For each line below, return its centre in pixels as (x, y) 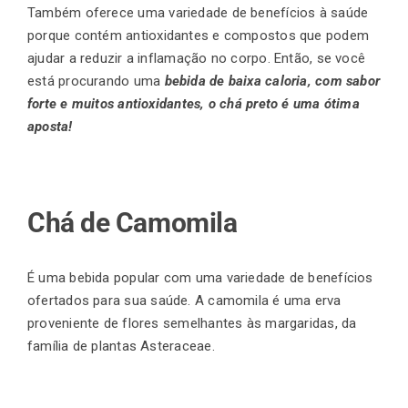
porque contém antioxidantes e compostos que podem (199, 36)
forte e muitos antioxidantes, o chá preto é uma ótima (194, 104)
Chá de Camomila (135, 223)
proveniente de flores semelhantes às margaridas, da (192, 324)
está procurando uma (94, 82)
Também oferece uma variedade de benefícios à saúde (198, 13)
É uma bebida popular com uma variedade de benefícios (200, 278)
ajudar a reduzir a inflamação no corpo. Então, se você (197, 59)
